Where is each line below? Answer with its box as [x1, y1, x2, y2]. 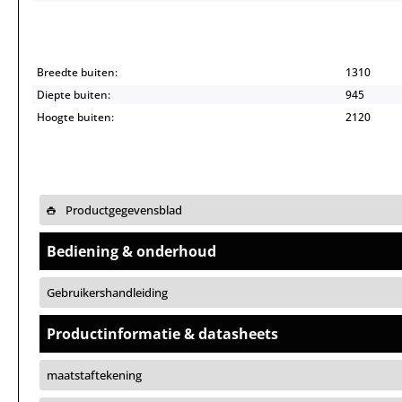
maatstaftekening [47, 367, 142, 383]
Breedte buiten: [37, 65, 118, 80]
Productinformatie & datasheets [47, 324, 278, 344]
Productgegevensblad [63, 202, 182, 218]
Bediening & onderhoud [47, 241, 216, 261]
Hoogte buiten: [37, 109, 114, 125]
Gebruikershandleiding [47, 284, 168, 301]
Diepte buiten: [37, 87, 110, 102]
